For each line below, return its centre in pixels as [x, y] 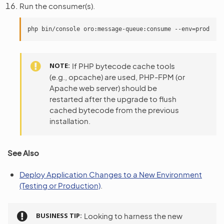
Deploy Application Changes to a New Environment [111, 174]
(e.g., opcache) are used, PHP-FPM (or [117, 77]
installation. [70, 121]
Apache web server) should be [103, 88]
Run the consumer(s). [57, 6]
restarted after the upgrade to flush [113, 99]
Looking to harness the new [133, 216]
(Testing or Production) [60, 185]
